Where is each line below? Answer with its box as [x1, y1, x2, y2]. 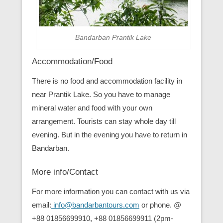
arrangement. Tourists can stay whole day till [32, 116, 176, 125]
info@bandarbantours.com [51, 200, 139, 209]
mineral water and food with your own [32, 103, 152, 112]
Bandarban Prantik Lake [75, 33, 152, 41]
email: [32, 200, 51, 209]
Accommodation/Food [32, 56, 112, 66]
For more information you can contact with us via [32, 187, 190, 196]
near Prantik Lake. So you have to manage [32, 90, 170, 99]
